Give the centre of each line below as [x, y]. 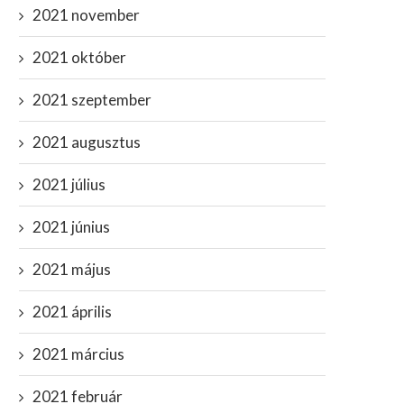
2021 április [72, 312]
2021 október [79, 57]
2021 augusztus [87, 142]
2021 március [78, 354]
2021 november [86, 15]
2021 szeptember [92, 100]
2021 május [72, 269]
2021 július [69, 184]
